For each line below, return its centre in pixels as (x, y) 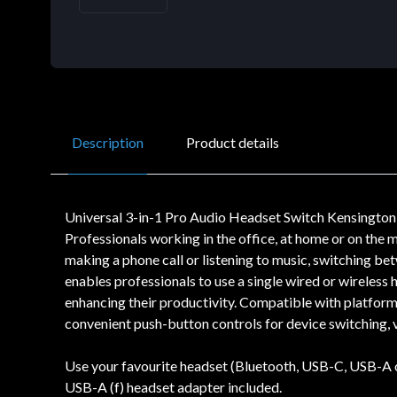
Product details (233, 142)
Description (108, 142)
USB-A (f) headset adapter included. (173, 386)
